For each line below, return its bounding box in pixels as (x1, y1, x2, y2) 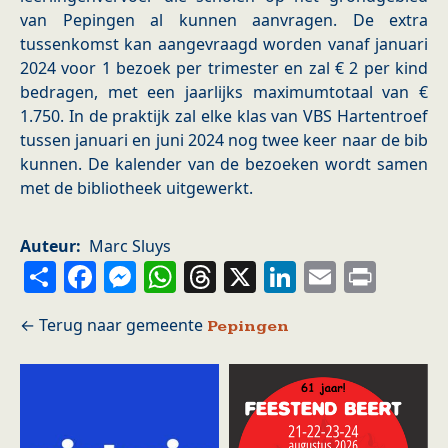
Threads (216, 256, 348, 295)
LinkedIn (296, 256, 442, 295)
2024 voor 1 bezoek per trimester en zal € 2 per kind (20, 57, 428, 80)
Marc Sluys (89, 235, 171, 258)
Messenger (136, 256, 313, 295)
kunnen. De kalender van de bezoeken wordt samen (20, 153, 428, 176)
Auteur (20, 235, 76, 258)
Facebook (96, 256, 247, 295)
